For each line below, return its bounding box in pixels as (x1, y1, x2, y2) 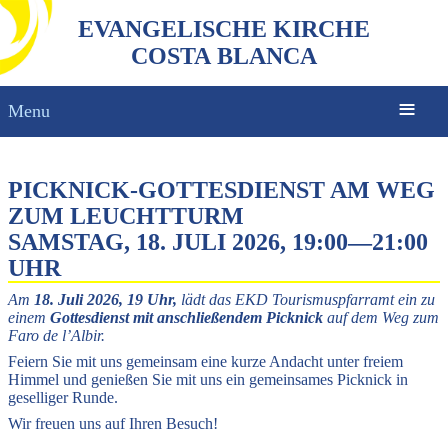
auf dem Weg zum (323, 309, 439, 326)
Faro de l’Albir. (8, 327, 105, 344)
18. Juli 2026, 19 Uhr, (34, 291, 177, 308)
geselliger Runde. (8, 389, 118, 406)
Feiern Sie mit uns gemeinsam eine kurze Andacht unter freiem (8, 353, 403, 370)
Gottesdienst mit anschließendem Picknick (50, 309, 323, 326)
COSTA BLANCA (131, 43, 317, 69)
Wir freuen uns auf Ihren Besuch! (8, 415, 218, 432)
